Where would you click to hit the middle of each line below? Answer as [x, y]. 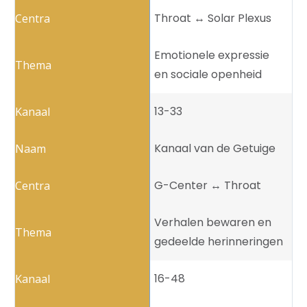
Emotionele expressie [212, 56]
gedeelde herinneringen [219, 242]
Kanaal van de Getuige [215, 149]
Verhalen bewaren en [213, 223]
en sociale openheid [208, 75]
